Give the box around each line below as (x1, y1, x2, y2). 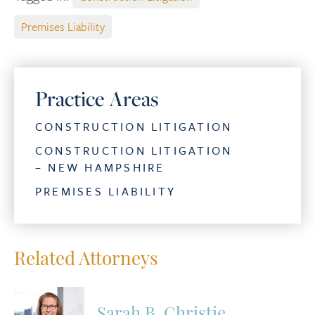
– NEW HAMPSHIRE (35, 159, 165, 176)
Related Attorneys (14, 251, 158, 270)
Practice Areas (35, 84, 158, 112)
